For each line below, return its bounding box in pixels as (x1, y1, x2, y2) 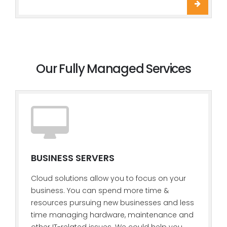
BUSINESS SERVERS (31, 152, 115, 164)
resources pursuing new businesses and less (31, 198, 194, 208)
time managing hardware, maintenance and (31, 210, 194, 220)
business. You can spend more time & (31, 185, 169, 196)
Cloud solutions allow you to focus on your (31, 173, 186, 183)
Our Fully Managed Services (36, 60, 191, 77)
